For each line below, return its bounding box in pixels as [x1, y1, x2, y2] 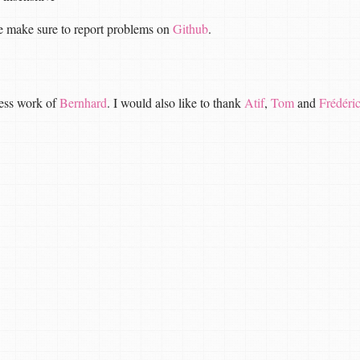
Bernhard [59, 93, 107, 111]
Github [173, 20, 208, 38]
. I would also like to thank [107, 93, 244, 111]
